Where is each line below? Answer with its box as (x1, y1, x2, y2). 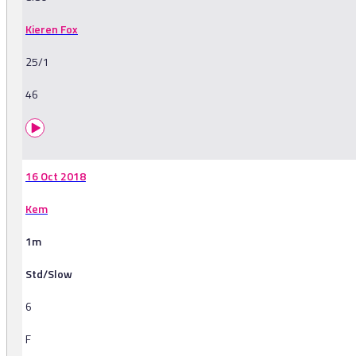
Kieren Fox (25, 21, 78, 38)
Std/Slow (25, 265, 72, 283)
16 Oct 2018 (25, 168, 86, 185)
